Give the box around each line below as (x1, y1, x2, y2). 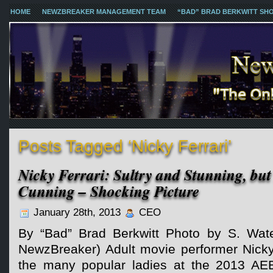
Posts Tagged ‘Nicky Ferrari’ (18, 136, 232, 155)
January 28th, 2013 (30, 207, 124, 218)
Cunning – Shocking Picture (18, 180, 199, 202)
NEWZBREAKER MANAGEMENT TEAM (42, 8, 166, 15)
